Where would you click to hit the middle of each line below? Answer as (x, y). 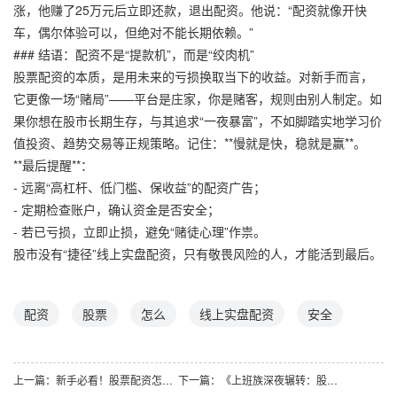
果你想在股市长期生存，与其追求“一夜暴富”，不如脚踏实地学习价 (198, 121)
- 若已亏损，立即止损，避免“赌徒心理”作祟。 (140, 232)
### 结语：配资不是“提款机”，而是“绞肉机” (134, 54)
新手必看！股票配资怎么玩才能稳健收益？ (167, 380)
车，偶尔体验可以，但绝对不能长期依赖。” (133, 32)
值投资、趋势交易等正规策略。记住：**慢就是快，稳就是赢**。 (190, 143)
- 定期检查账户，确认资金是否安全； (117, 210)
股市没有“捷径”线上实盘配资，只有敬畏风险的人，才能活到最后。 (198, 254)
